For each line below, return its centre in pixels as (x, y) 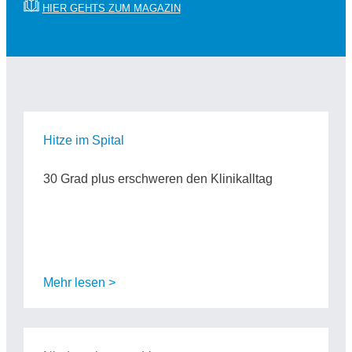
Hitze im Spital (83, 141)
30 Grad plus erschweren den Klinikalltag (158, 179)
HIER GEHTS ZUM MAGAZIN (111, 9)
